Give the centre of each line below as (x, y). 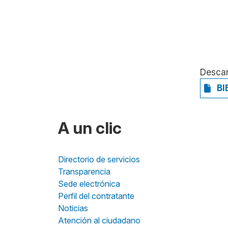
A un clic (90, 128)
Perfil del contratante (96, 196)
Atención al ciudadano (99, 220)
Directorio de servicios (99, 159)
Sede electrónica (89, 183)
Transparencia (84, 171)
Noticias (73, 208)
